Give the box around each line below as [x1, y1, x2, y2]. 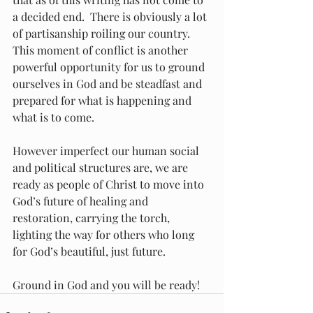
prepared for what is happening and [13, 93, 194, 108]
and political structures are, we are [13, 160, 191, 175]
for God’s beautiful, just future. [13, 244, 166, 259]
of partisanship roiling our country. [13, 26, 196, 41]
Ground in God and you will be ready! [13, 277, 200, 292]
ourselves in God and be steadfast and [13, 76, 205, 91]
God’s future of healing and [13, 194, 151, 208]
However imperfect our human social [13, 143, 202, 158]
